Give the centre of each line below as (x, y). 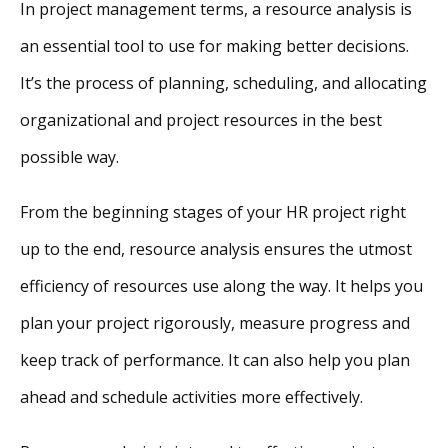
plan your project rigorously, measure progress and (215, 323)
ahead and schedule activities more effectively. (191, 397)
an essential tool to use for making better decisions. (214, 46)
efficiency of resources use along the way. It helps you (221, 286)
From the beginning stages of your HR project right (213, 212)
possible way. (69, 157)
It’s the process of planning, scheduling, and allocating (223, 83)
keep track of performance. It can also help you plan (215, 360)
